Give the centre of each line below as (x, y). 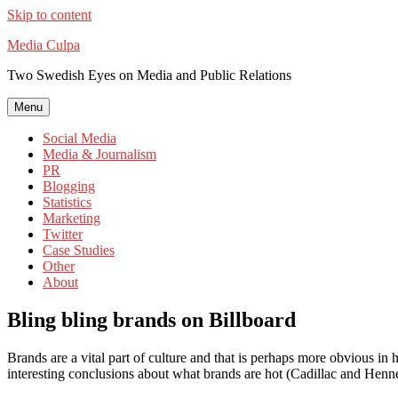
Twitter (63, 234)
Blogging (69, 186)
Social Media (80, 138)
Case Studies (79, 250)
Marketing (72, 218)
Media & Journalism (99, 154)
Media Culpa (44, 45)
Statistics (67, 202)
